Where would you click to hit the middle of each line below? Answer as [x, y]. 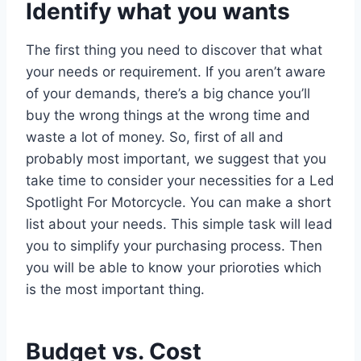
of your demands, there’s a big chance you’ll [168, 93]
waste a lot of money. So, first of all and [155, 137]
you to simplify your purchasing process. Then [174, 245]
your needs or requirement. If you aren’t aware [176, 71]
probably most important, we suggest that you [176, 158]
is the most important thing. [115, 289]
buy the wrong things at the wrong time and [168, 115]
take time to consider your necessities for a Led [180, 180]
